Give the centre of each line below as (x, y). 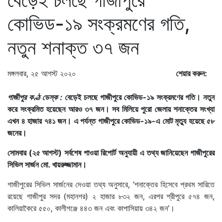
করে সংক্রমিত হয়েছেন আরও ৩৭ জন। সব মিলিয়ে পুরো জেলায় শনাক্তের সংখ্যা (111, 109)
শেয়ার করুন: (192, 73)
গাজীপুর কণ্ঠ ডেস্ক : (35, 97)
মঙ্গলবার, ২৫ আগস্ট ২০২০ (42, 73)
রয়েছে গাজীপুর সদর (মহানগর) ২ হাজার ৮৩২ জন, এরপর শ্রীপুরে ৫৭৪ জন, (111, 196)
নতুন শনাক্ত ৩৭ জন (73, 47)
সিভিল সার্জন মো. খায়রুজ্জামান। (47, 164)
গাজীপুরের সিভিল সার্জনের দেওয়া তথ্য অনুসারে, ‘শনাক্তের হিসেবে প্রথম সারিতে (111, 184)
